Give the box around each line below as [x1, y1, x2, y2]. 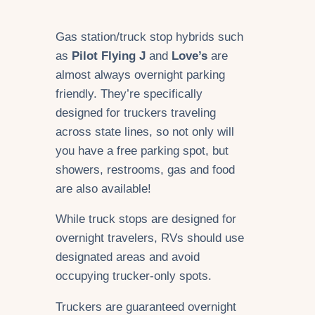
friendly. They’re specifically [56, 86, 202, 101]
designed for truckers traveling [56, 105, 216, 120]
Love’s [168, 49, 207, 63]
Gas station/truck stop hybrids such [56, 30, 243, 44]
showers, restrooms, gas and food [56, 162, 235, 176]
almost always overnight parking [56, 67, 225, 82]
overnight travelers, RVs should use [56, 231, 244, 245]
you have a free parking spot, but [56, 143, 229, 157]
